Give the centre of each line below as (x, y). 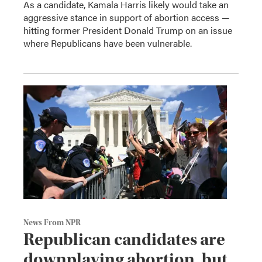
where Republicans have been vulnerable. (108, 43)
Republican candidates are (124, 239)
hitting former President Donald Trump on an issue (128, 30)
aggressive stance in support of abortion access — (127, 17)
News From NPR (52, 223)
